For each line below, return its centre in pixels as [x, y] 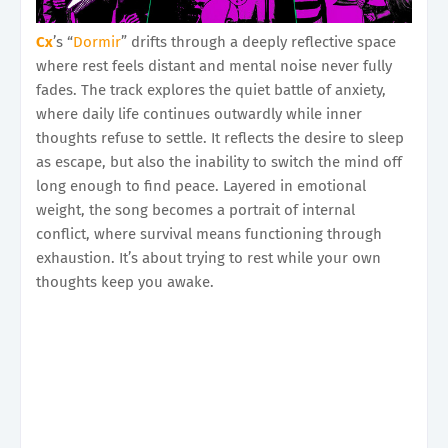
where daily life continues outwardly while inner [199, 113]
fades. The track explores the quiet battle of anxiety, [211, 89]
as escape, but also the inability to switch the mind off [219, 161]
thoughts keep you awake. [125, 281]
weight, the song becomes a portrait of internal [195, 209]
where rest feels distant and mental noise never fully [214, 65]
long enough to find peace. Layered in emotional [201, 185]
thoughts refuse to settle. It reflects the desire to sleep [220, 137]
